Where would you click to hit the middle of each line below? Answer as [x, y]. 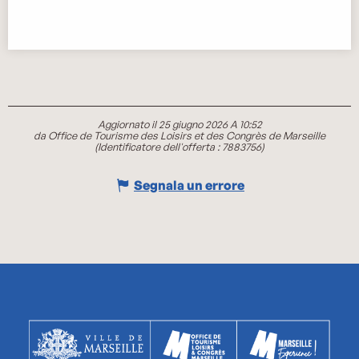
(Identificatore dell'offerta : [158, 147]
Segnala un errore [189, 185]
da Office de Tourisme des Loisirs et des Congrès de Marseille [179, 136]
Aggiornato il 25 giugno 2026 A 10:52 [179, 125]
